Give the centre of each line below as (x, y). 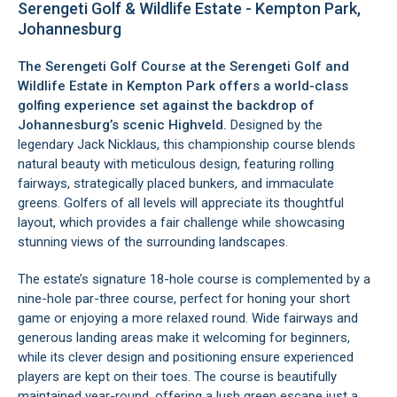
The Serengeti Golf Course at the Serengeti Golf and (183, 66)
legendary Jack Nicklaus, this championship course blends (187, 144)
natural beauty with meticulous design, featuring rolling (176, 164)
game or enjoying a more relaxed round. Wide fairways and (188, 318)
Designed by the (276, 125)
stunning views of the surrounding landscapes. (153, 242)
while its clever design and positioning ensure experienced (186, 357)
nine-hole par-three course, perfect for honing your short (184, 299)
